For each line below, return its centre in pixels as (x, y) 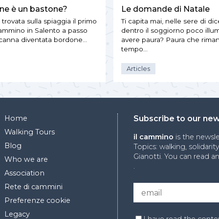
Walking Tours (30, 132)
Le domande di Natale (165, 9)
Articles (139, 68)
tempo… (134, 49)
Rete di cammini (33, 187)
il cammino (153, 137)
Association (24, 173)
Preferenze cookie (37, 201)
